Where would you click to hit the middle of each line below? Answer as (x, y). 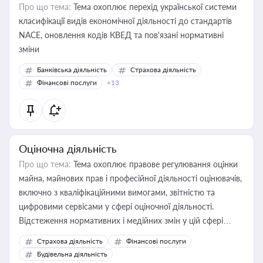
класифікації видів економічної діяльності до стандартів (125, 21)
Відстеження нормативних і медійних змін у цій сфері (121, 220)
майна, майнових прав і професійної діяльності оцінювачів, (130, 178)
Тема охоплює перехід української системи (154, 7)
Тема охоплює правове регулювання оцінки (154, 164)
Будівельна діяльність (72, 254)
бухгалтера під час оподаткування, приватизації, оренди (126, 249)
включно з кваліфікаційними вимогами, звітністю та (117, 192)
